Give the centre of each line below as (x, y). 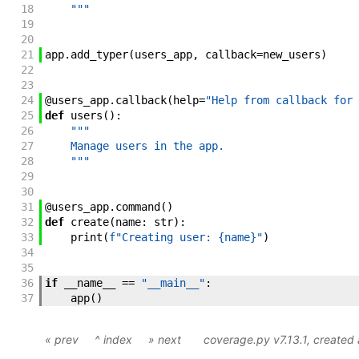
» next (165, 340)
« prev (62, 340)
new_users (291, 55)
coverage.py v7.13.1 (255, 340)
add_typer (99, 55)
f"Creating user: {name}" (186, 238)
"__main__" (173, 283)
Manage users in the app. (134, 146)
